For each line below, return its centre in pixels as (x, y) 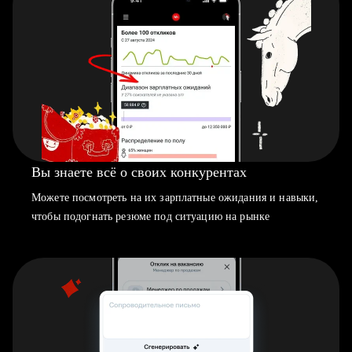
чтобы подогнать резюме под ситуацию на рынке (151, 216)
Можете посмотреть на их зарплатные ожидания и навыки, (175, 198)
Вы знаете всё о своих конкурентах (139, 172)
